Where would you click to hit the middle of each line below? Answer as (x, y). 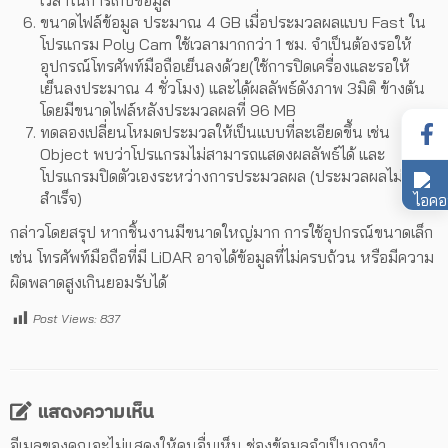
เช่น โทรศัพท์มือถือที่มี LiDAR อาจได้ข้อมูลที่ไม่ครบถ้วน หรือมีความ (222, 257)
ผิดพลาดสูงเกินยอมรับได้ (88, 282)
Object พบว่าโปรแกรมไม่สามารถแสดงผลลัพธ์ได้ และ (212, 154)
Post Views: (65, 319)
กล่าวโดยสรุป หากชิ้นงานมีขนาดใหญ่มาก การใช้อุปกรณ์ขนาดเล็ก (221, 232)
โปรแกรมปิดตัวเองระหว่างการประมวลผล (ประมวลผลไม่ (221, 176)
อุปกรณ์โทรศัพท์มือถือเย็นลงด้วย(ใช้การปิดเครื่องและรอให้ (225, 66)
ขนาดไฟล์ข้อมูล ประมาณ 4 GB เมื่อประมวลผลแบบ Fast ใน (233, 22)
